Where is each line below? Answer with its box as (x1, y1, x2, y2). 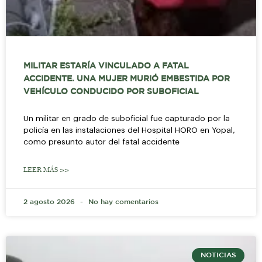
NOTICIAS (200, 252, 236, 259)
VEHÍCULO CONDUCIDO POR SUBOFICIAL (23, 88, 199, 95)
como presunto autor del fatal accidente (23, 137, 180, 146)
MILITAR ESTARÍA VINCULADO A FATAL (23, 62, 189, 70)
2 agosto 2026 (23, 198, 77, 205)
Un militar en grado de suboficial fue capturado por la (23, 114, 230, 122)
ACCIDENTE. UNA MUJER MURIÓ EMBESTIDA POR (23, 75, 230, 82)
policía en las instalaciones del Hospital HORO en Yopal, (23, 126, 235, 134)
